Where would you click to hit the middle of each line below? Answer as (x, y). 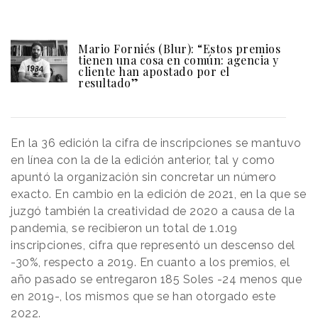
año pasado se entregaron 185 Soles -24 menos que (156, 280)
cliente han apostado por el (154, 72)
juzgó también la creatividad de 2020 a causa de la (153, 212)
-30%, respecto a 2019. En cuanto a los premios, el (150, 263)
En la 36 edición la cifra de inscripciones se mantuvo (156, 143)
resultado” (108, 83)
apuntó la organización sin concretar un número (143, 177)
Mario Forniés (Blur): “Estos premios (179, 49)
